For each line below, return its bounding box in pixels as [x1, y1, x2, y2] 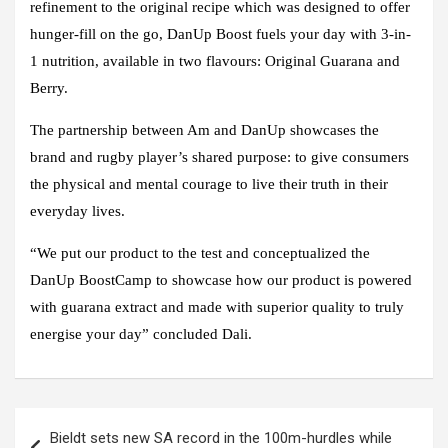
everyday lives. [30, 202, 129, 219]
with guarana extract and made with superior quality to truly [30, 298, 404, 315]
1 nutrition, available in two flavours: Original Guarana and [30, 52, 400, 69]
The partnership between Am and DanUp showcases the [30, 121, 379, 138]
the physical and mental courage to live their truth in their [30, 175, 388, 192]
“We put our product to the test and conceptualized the [30, 244, 370, 261]
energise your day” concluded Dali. [30, 325, 256, 342]
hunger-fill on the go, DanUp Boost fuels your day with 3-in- [30, 25, 411, 42]
